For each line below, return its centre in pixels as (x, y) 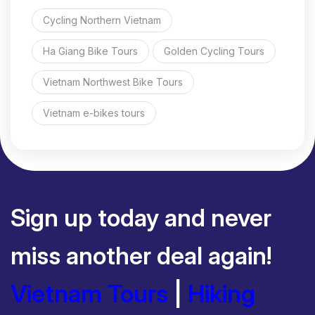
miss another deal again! (141, 255)
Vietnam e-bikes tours (94, 112)
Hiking (221, 293)
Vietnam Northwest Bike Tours (113, 82)
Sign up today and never (141, 217)
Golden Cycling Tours (214, 51)
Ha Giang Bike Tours (90, 51)
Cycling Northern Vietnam (102, 20)
